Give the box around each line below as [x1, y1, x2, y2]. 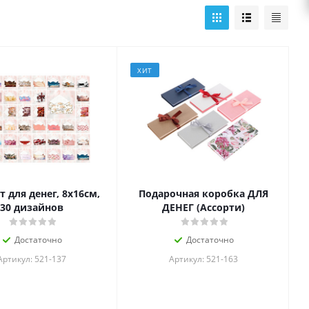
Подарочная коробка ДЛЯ [138, 187, 268, 201]
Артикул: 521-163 [168, 253, 238, 266]
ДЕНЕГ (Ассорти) [161, 201, 245, 215]
